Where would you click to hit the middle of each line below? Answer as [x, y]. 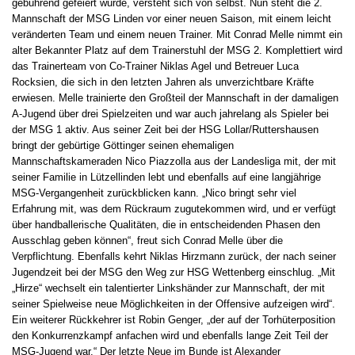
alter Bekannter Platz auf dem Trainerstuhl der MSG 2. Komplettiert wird [177, 51]
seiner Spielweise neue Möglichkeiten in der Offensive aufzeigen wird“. [174, 304]
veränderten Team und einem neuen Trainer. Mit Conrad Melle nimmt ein [177, 35]
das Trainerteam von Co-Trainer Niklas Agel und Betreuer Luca [155, 67]
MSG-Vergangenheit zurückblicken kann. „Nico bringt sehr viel [154, 193]
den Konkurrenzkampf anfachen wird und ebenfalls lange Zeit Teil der [170, 336]
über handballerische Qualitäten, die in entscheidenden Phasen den [166, 225]
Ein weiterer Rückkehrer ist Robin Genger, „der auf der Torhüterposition [174, 320]
